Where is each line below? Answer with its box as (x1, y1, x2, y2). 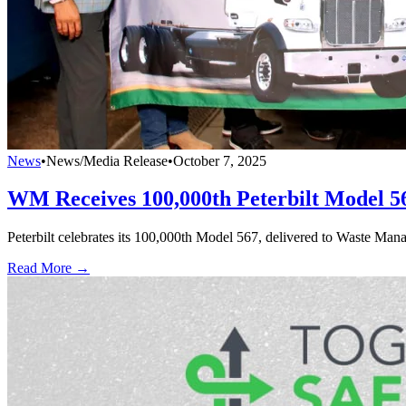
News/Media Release (46, 152, 168, 169)
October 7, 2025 (173, 152, 266, 169)
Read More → (7, 260, 90, 276)
